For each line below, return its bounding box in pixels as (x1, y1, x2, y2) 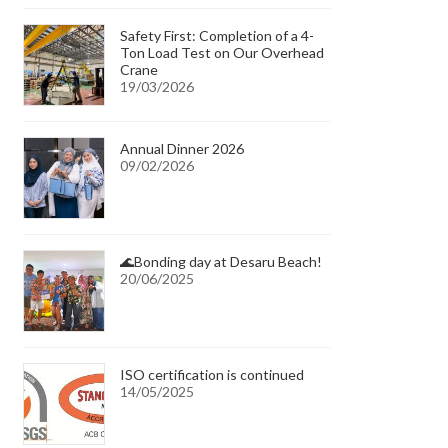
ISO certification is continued (120, 365, 305, 383)
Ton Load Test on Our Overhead (120, 43, 325, 61)
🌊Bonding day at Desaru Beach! (120, 252, 323, 270)
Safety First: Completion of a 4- (120, 26, 315, 44)
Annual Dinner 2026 (120, 139, 245, 157)
